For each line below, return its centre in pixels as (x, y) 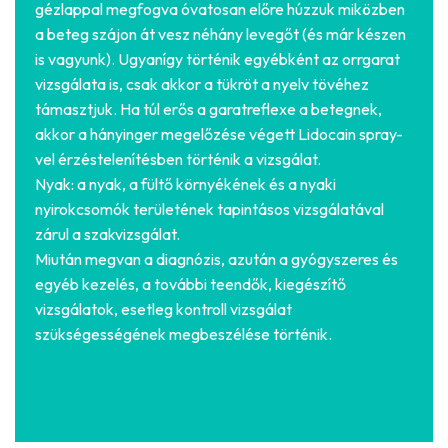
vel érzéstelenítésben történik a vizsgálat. (178, 159)
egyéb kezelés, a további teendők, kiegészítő (190, 284)
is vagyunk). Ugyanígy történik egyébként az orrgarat (217, 59)
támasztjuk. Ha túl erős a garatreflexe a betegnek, (208, 109)
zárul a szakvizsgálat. (107, 234)
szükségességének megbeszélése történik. (183, 334)
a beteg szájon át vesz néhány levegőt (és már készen (220, 34)
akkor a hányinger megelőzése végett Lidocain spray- (219, 134)
